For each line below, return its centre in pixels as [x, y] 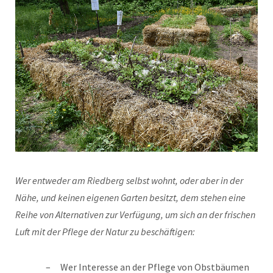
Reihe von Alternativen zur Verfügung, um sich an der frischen [135, 215]
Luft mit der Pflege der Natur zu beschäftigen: [105, 232]
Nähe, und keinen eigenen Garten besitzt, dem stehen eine [130, 198]
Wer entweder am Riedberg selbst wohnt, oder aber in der [129, 181]
